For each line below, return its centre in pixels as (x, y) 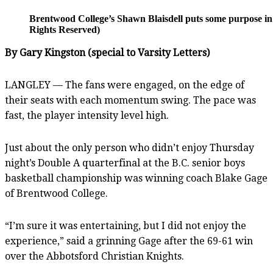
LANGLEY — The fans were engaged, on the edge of (125, 85)
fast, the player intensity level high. (87, 115)
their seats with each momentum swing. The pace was (130, 100)
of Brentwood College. (56, 193)
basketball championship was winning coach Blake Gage (136, 178)
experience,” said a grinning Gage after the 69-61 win (129, 241)
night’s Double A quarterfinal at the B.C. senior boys (125, 163)
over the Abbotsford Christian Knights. (94, 256)
